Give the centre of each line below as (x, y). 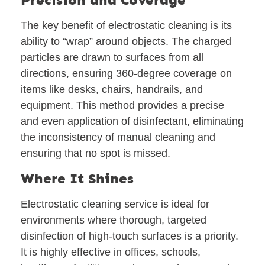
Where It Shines (77, 178)
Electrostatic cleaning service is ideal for (115, 204)
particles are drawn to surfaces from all (112, 58)
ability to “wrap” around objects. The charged (126, 42)
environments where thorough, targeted (114, 220)
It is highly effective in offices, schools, (111, 252)
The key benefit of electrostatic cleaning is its (126, 26)
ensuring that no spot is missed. (96, 153)
